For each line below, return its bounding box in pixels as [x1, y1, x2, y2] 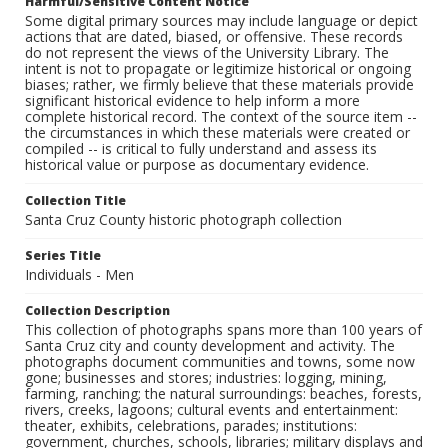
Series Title [25, 247, 101, 265]
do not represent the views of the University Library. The [25, 43, 389, 63]
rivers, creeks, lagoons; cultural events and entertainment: [25, 400, 398, 420]
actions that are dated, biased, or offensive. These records [25, 27, 403, 47]
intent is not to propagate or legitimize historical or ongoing [25, 59, 411, 79]
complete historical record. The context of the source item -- [25, 107, 417, 127]
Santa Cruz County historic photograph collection [25, 210, 342, 230]
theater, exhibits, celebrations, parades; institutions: [25, 416, 357, 436]
